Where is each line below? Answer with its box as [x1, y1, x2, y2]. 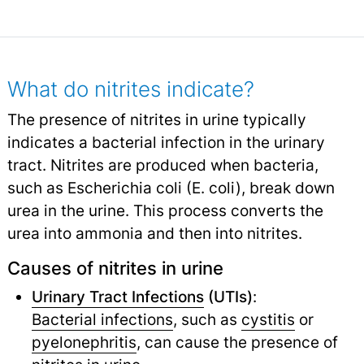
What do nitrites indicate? [6, 76, 254, 102]
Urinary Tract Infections [31, 287, 204, 307]
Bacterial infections [31, 310, 173, 330]
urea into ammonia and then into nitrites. [6, 223, 302, 244]
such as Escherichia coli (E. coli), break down [6, 178, 335, 198]
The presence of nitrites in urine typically [6, 110, 306, 130]
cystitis [240, 310, 295, 330]
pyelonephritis [31, 332, 136, 353]
